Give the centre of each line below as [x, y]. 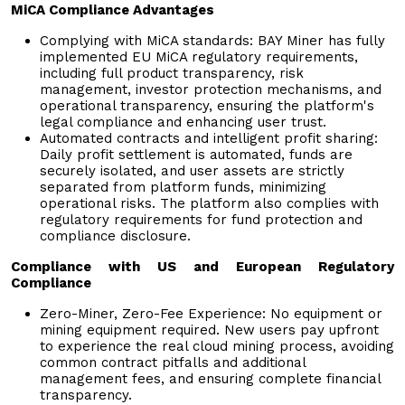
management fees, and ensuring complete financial [210, 378]
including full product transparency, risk [172, 73]
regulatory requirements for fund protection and [201, 219]
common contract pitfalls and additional [173, 362]
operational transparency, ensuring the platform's [207, 105]
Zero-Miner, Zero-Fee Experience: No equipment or [211, 313]
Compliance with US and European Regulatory [202, 266]
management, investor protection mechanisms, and [211, 89]
